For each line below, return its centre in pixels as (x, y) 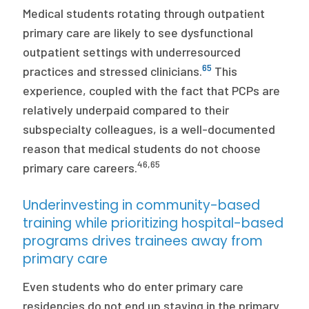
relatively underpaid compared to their (126, 110)
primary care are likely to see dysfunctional (138, 32)
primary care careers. (80, 168)
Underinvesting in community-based (142, 205)
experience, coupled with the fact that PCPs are (152, 90)
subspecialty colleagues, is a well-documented (149, 129)
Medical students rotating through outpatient (144, 13)
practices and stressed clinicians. (113, 71)
